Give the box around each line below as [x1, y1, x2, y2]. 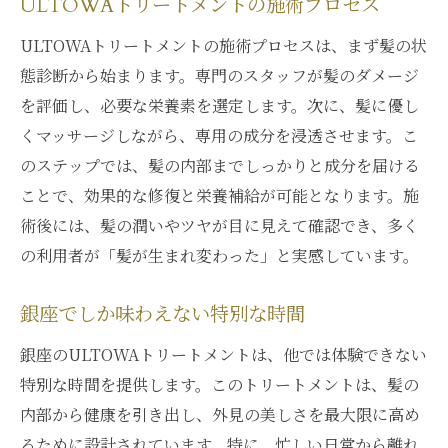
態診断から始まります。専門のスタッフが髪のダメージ [20, 64, 419, 87]
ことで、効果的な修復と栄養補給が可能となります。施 [20, 184, 419, 207]
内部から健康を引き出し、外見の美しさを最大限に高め [20, 403, 420, 426]
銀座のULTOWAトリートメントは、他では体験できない [20, 343, 427, 366]
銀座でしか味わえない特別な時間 [20, 302, 305, 328]
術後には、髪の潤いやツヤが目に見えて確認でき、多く [20, 214, 419, 237]
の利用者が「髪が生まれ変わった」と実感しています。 [20, 244, 419, 267]
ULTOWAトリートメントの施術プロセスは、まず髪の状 [20, 34, 427, 57]
